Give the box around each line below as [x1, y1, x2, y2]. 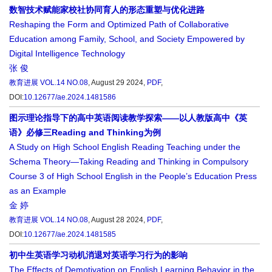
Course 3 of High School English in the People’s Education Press [9, 171, 257, 182]
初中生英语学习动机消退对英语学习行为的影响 [9, 250, 188, 260]
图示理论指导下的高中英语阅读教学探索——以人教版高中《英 [9, 113, 247, 123]
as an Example [9, 186, 66, 196]
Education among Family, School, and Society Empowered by [9, 34, 245, 44]
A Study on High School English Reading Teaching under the [9, 142, 240, 152]
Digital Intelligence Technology [9, 49, 125, 59]
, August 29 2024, [88, 78, 147, 87]
